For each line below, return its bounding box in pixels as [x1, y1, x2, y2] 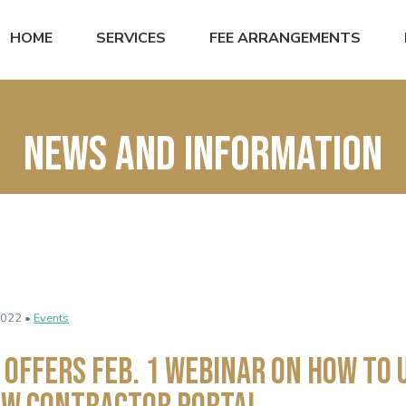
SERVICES [96, 27, 166, 48]
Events [34, 309, 69, 326]
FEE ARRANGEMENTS [209, 27, 361, 48]
